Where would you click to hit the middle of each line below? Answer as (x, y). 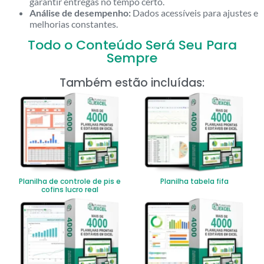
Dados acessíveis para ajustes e (194, 12)
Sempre (132, 58)
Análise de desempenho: (80, 12)
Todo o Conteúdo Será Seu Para (132, 45)
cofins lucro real (70, 190)
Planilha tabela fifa (194, 181)
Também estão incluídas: (132, 82)
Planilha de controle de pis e (70, 181)
